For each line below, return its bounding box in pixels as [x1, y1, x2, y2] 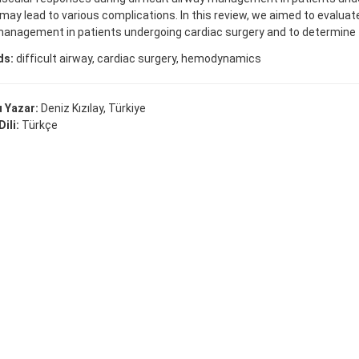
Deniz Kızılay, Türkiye [40, 102, 146, 115]
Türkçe [21, 119, 58, 132]
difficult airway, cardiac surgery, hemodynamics [13, 52, 261, 66]
